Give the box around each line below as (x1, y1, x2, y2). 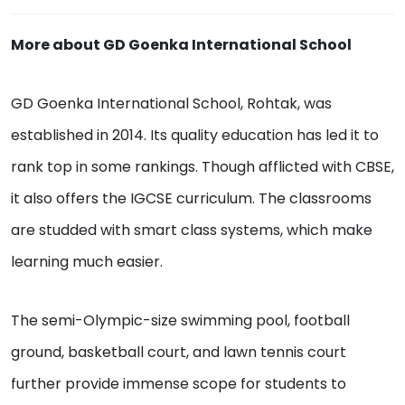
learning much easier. (11, 251, 166, 273)
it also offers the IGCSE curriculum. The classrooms (11, 188, 372, 210)
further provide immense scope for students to (11, 373, 346, 395)
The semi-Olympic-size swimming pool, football (11, 310, 350, 332)
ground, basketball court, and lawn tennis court (11, 342, 346, 363)
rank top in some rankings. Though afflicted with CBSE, (11, 156, 394, 178)
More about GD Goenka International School (11, 34, 352, 56)
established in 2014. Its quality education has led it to (11, 125, 379, 146)
